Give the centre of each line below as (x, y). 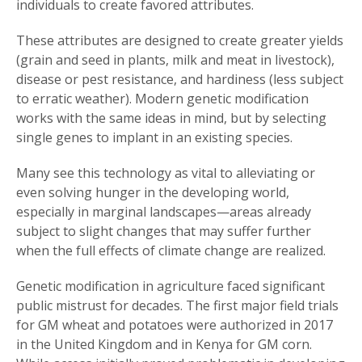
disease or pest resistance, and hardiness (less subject (180, 80)
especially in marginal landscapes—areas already (164, 212)
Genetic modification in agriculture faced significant (170, 286)
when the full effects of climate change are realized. (171, 251)
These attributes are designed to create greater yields (180, 41)
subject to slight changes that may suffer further (164, 232)
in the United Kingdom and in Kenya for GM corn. (164, 345)
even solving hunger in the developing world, (153, 193)
